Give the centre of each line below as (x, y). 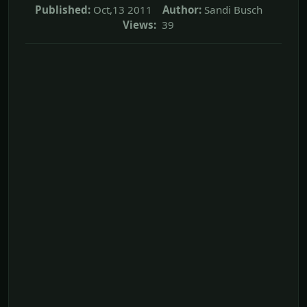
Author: (182, 10)
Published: (62, 10)
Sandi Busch (233, 10)
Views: (139, 25)
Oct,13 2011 (122, 10)
